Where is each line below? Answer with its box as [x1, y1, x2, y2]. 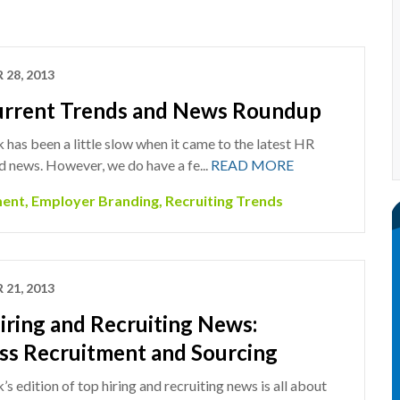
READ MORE [210, 156, 294, 173]
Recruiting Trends [164, 192, 283, 209]
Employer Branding [30, 192, 159, 209]
